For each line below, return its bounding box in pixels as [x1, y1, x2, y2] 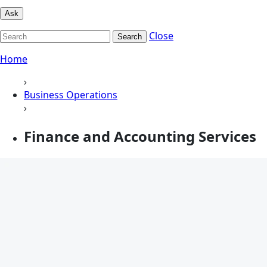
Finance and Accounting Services [24, 126, 256, 146]
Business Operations [24, 88, 117, 101]
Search [117, 32, 142, 41]
